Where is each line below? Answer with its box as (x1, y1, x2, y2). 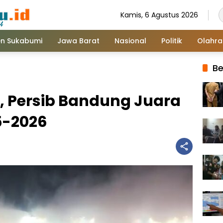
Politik (161, 35, 182, 46)
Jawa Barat (57, 35, 100, 46)
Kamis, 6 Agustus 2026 (120, 9, 198, 20)
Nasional (114, 35, 146, 46)
